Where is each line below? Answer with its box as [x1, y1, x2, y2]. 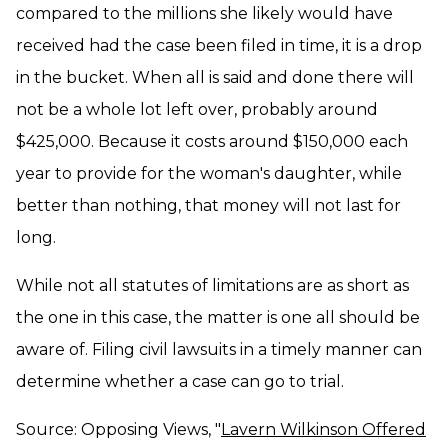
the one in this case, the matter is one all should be [16, 308, 420, 327]
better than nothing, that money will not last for [16, 196, 401, 215]
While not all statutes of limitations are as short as [16, 276, 409, 295]
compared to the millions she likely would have [16, 4, 393, 23]
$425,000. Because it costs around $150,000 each [16, 132, 408, 151]
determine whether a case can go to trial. [16, 372, 344, 391]
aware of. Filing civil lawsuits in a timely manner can [16, 340, 422, 359]
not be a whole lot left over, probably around [16, 100, 378, 119]
